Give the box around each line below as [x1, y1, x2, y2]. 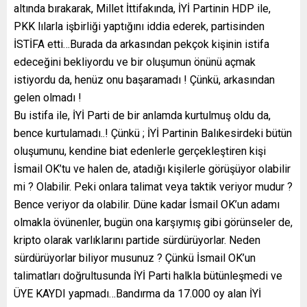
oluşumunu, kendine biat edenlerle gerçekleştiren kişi [14, 145, 266, 158]
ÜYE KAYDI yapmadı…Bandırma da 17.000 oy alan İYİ [14, 287, 261, 301]
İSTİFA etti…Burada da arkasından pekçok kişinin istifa [14, 38, 269, 51]
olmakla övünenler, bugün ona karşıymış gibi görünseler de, [14, 216, 293, 230]
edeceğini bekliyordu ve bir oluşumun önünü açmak [14, 56, 256, 69]
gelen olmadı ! [14, 91, 82, 105]
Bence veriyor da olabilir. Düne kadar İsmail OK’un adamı [14, 198, 280, 212]
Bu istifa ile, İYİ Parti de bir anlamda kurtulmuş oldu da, [14, 109, 271, 123]
